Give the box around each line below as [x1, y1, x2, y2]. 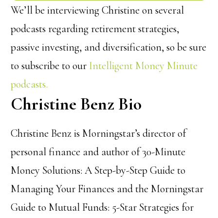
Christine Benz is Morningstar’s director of [11, 127, 186, 140]
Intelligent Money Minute [89, 59, 198, 72]
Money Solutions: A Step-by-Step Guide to [11, 163, 186, 177]
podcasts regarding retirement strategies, [11, 22, 180, 35]
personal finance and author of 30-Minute [11, 145, 186, 158]
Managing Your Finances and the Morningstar [11, 182, 204, 195]
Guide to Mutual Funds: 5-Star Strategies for [11, 200, 194, 214]
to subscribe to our [11, 59, 90, 72]
